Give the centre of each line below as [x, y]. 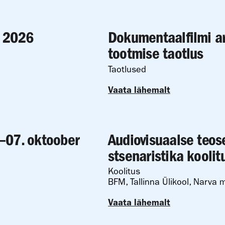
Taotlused [127, 69]
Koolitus [124, 172]
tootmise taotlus [156, 53]
